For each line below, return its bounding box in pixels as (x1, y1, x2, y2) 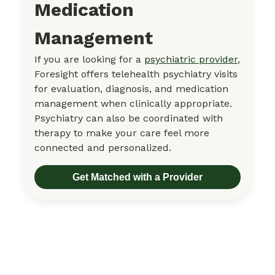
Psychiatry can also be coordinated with (34, 112, 223, 124)
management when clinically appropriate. (34, 97, 232, 109)
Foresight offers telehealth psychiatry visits (34, 68, 238, 80)
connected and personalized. (34, 141, 171, 153)
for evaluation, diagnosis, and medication (34, 82, 228, 95)
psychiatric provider (144, 53, 238, 65)
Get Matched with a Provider (72, 171, 203, 182)
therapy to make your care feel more (34, 126, 209, 139)
